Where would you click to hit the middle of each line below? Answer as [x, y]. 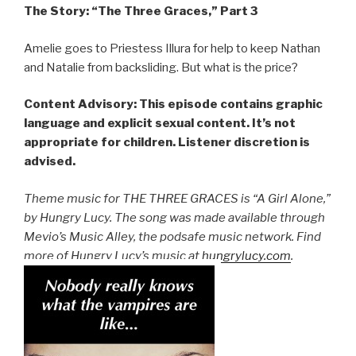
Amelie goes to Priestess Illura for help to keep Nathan [172, 48]
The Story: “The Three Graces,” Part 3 [141, 11]
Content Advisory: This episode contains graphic [173, 104]
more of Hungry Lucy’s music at [113, 255]
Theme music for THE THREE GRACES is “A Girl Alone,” [177, 198]
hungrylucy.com [246, 255]
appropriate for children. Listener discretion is [167, 142]
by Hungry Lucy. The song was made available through [174, 217]
